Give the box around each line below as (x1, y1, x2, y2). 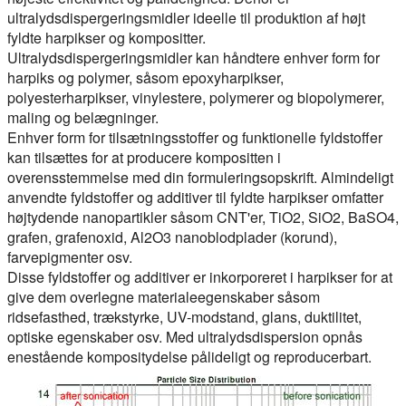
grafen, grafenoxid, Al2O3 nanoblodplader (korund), (7, 226, 337, 247)
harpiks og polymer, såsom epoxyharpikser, (7, 66, 284, 88)
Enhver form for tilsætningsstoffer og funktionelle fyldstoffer (7, 126, 382, 148)
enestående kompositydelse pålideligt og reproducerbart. (7, 345, 372, 367)
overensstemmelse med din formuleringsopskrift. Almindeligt (7, 166, 393, 188)
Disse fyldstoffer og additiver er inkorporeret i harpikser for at (7, 266, 392, 287)
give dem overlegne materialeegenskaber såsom (7, 285, 320, 307)
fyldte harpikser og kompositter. (7, 26, 206, 48)
